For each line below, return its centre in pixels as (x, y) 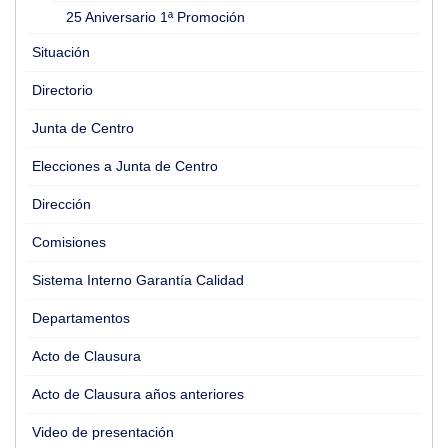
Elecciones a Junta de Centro (125, 166)
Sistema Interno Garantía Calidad (138, 280)
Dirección (61, 204)
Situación (61, 52)
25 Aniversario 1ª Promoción (155, 17)
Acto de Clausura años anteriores (138, 394)
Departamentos (81, 318)
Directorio (62, 90)
